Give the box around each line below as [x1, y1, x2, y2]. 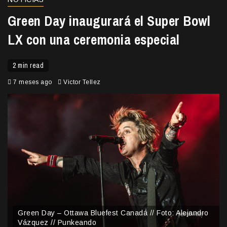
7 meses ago [11, 79, 54, 86]
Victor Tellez [63, 79, 101, 86]
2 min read [13, 61, 44, 70]
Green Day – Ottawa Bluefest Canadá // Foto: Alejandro [18, 208, 209, 217]
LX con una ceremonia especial [8, 30, 180, 49]
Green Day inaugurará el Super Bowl [8, 12, 210, 30]
